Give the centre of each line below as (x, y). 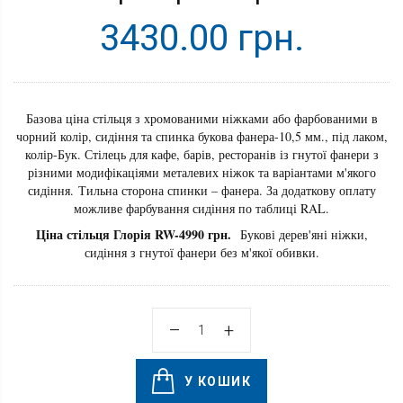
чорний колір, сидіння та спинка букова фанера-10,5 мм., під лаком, (201, 137)
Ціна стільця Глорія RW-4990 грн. (135, 235)
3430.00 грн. (201, 39)
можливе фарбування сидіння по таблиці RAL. (201, 209)
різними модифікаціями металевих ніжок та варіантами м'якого (201, 173)
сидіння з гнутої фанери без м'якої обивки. (201, 253)
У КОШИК (218, 382)
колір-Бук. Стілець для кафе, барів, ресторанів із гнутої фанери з (201, 155)
